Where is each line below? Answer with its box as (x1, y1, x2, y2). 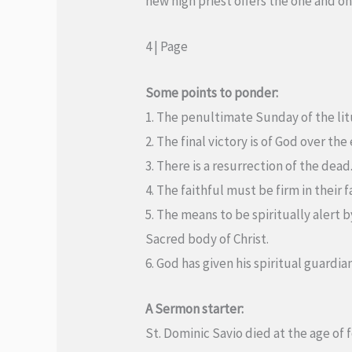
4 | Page (145, 38, 189, 56)
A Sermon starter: (145, 299, 244, 317)
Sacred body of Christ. (145, 229, 269, 247)
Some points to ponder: (145, 83, 279, 101)
